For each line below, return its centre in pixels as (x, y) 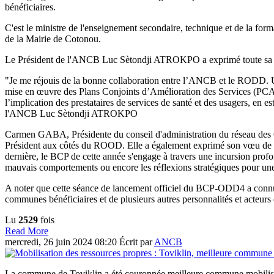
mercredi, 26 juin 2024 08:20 (62, 242)
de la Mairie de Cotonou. (53, 39)
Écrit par (137, 242)
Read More (27, 231)
